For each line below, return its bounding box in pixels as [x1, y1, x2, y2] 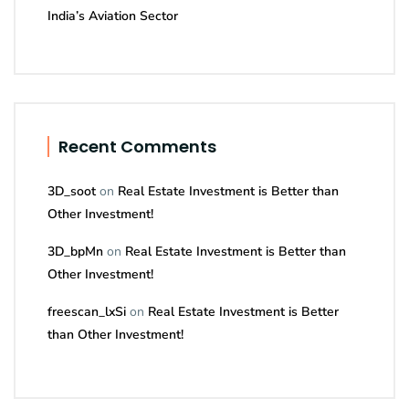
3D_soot [47, 183, 96, 201]
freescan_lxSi [47, 303, 126, 321]
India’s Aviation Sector [47, 7, 178, 26]
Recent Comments [58, 135, 216, 159]
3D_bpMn [47, 243, 103, 261]
